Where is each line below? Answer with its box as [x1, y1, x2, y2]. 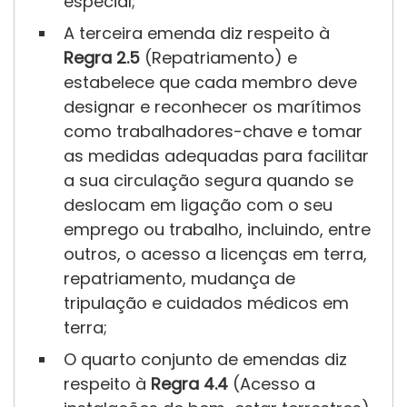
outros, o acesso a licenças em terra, [64, 243, 367, 266]
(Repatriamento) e [140, 46, 297, 70]
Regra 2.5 [64, 46, 140, 70]
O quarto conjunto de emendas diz [64, 348, 347, 372]
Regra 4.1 [151, 358, 222, 382]
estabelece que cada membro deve [64, 71, 357, 94]
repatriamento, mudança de [64, 267, 295, 291]
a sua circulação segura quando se [64, 169, 353, 193]
